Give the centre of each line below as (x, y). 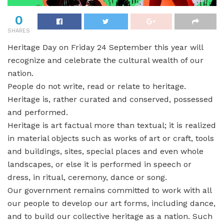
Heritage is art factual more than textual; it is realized (112, 125)
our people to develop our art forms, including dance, (111, 203)
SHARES (19, 30)
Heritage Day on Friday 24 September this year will (105, 47)
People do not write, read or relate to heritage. (97, 86)
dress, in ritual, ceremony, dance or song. (87, 177)
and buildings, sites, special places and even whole (105, 151)
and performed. (38, 112)
